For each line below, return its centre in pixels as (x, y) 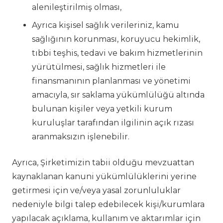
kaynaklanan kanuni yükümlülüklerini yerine (104, 177)
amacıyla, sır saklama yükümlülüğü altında (118, 95)
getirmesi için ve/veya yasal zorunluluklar (96, 191)
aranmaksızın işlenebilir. (81, 137)
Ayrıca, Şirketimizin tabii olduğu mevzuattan (103, 163)
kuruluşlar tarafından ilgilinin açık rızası (113, 123)
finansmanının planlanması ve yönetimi (111, 81)
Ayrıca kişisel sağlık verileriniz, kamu (106, 25)
